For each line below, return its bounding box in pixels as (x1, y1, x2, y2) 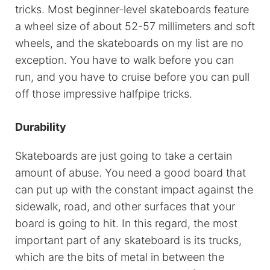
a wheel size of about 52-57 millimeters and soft (15, 20, 255, 33)
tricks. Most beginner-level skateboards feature (15, 3, 249, 16)
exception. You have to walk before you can (15, 54, 234, 67)
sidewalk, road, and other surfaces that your (15, 200, 235, 213)
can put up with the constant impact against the (15, 183, 253, 196)
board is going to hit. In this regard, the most (15, 217, 237, 230)
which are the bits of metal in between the (15, 251, 224, 264)
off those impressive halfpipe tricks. (15, 87, 192, 101)
